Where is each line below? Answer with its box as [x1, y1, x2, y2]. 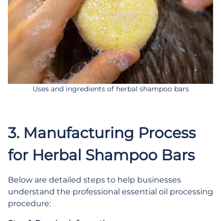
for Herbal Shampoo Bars [8, 146, 195, 164]
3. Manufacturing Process [8, 124, 196, 142]
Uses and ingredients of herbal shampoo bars [32, 84, 189, 93]
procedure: [8, 199, 51, 208]
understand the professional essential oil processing [8, 187, 213, 196]
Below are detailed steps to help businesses [8, 175, 181, 184]
